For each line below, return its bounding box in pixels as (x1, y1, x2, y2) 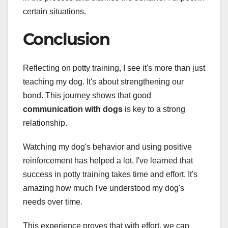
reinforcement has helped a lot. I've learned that (23, 156, 193, 165)
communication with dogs (23, 104, 123, 113)
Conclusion (23, 29, 109, 49)
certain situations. (23, 7, 86, 16)
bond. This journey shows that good (23, 91, 151, 100)
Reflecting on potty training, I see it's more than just (23, 63, 205, 72)
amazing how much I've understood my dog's (23, 183, 184, 192)
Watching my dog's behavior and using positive (23, 142, 192, 151)
